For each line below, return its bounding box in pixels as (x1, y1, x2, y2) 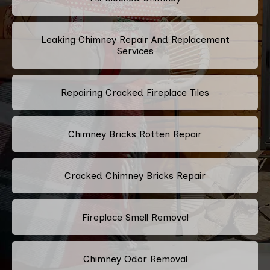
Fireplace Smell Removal (81, 211, 189, 223)
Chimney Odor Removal (83, 253, 187, 265)
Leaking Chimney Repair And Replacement (40, 33, 230, 45)
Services (116, 45, 154, 57)
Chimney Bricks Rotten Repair (68, 128, 202, 140)
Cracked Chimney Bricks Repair (64, 169, 206, 181)
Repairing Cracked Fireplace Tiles (61, 86, 209, 98)
